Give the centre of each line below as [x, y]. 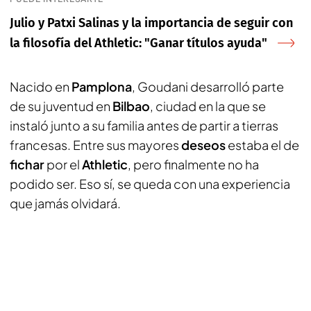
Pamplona [102, 86]
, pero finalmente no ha [193, 164]
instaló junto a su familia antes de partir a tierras [144, 125]
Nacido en [41, 86]
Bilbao [131, 106]
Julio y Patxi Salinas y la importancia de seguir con [151, 23]
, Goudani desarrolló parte [208, 86]
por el [63, 164]
